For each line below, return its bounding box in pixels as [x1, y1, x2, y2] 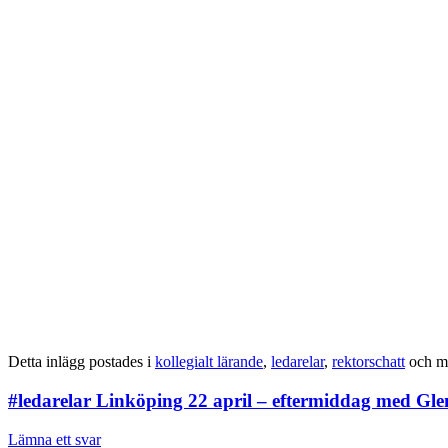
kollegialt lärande [155, 353, 263, 371]
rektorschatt [332, 353, 405, 371]
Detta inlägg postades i [8, 353, 155, 371]
